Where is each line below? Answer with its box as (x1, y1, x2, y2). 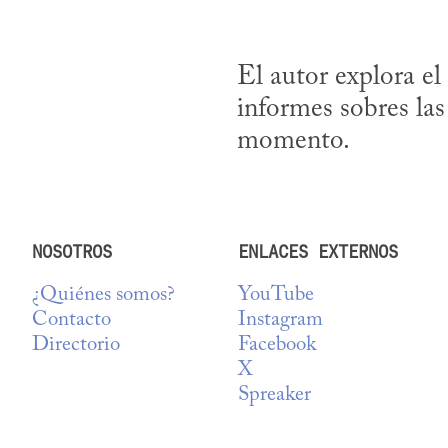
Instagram (237, 310, 323, 332)
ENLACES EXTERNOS (237, 240, 398, 265)
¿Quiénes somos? (32, 285, 175, 307)
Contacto (32, 310, 111, 332)
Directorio (32, 335, 120, 357)
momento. (236, 127, 350, 155)
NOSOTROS (32, 240, 112, 265)
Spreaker (237, 385, 311, 407)
